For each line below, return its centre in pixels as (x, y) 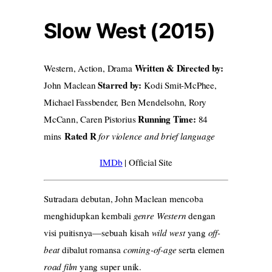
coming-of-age (150, 250)
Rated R (80, 136)
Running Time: (167, 119)
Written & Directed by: (179, 68)
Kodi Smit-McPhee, (179, 85)
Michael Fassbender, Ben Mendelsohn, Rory (125, 102)
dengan (201, 216)
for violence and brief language (157, 136)
